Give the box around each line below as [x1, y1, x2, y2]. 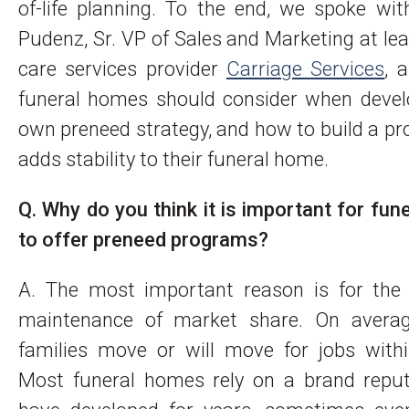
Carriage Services [226, 57, 385, 80]
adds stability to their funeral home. [18, 147, 329, 171]
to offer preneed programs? [18, 227, 268, 251]
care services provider [18, 57, 226, 80]
